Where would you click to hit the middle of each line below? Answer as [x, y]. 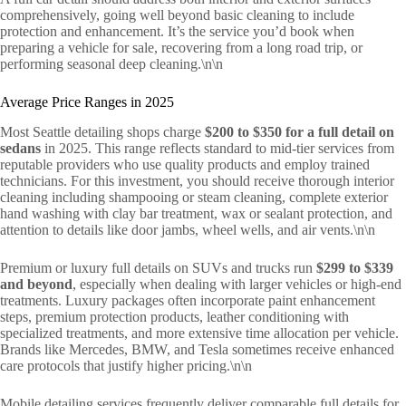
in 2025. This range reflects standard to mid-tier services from [217, 148]
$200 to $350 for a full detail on [300, 131]
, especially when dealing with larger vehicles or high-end [237, 284]
